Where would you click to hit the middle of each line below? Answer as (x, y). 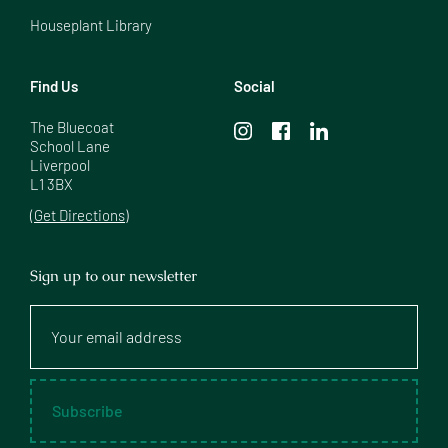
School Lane (70, 145)
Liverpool (60, 164)
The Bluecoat (72, 126)
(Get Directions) (79, 214)
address (57, 353)
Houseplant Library (91, 24)
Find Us (54, 85)
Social (254, 85)
